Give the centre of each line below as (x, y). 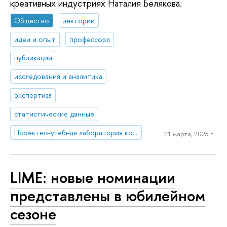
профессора (90, 39)
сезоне (33, 214)
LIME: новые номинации (93, 178)
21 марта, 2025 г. (189, 134)
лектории (79, 20)
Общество (32, 20)
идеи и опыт (35, 39)
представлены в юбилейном (108, 196)
